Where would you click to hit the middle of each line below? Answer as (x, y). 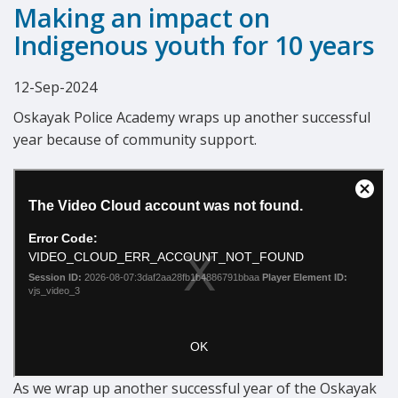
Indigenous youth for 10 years (194, 45)
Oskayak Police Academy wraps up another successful (192, 118)
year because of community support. (135, 140)
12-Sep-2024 (55, 88)
